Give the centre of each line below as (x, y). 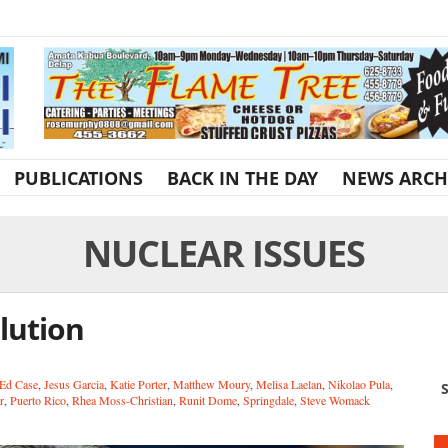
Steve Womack (335, 399)
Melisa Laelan (289, 383)
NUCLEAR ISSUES (224, 253)
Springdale (268, 399)
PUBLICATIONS (78, 177)
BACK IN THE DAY (242, 177)
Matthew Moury (211, 383)
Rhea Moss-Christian (122, 399)
